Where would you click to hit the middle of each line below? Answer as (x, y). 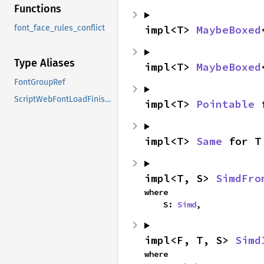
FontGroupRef (40, 82)
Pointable (225, 104)
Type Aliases (44, 63)
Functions (38, 9)
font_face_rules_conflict (60, 28)
